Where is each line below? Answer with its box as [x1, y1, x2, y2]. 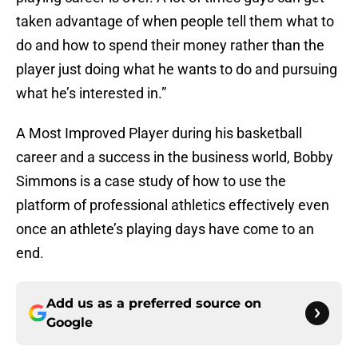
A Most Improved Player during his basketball [16, 125, 302, 142]
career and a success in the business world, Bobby [16, 149, 333, 166]
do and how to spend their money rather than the [16, 37, 324, 54]
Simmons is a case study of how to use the [16, 173, 286, 190]
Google [46, 315, 93, 331]
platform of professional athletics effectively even [16, 197, 329, 214]
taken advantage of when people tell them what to [16, 13, 334, 30]
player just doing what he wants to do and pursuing [16, 61, 337, 78]
